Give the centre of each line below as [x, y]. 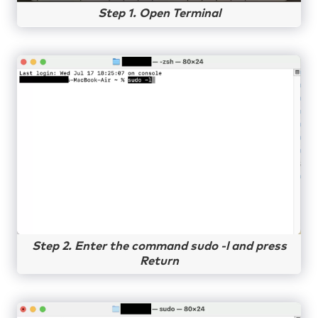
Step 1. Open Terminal [159, 14]
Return [159, 261]
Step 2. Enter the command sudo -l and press [159, 246]
